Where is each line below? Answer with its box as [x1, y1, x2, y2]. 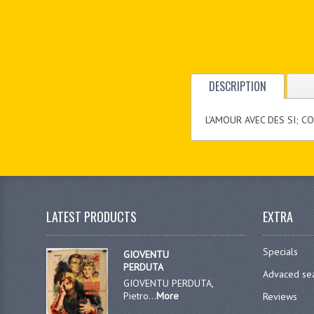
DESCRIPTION [209, 78, 267, 95]
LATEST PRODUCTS [46, 207, 137, 226]
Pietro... [123, 289, 156, 302]
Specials [263, 245, 299, 258]
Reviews [263, 289, 298, 303]
